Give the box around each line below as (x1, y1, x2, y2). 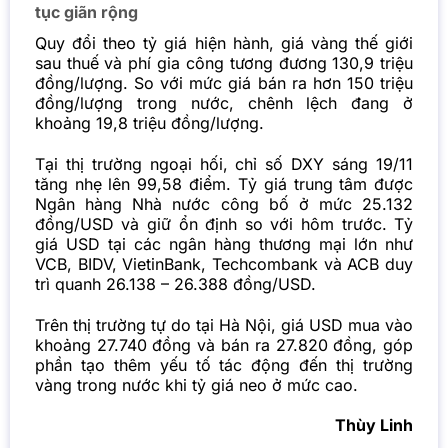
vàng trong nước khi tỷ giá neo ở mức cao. (34, 374, 358, 395)
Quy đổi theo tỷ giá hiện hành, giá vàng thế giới (34, 33, 414, 54)
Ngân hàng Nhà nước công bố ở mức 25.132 (34, 193, 414, 214)
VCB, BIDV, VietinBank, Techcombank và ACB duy (34, 253, 414, 274)
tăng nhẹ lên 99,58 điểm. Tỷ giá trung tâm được (34, 173, 414, 194)
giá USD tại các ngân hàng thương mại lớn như (34, 233, 414, 254)
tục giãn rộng (34, 2, 138, 23)
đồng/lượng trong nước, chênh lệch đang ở (34, 93, 414, 114)
